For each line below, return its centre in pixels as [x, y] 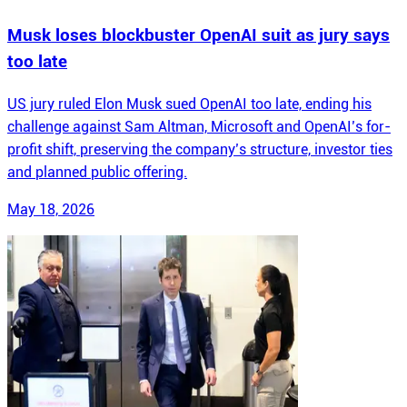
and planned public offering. [97, 172]
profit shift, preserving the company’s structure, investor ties [200, 149]
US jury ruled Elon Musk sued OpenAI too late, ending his [189, 104]
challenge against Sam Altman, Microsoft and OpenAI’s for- [199, 126]
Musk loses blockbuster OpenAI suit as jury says [199, 36]
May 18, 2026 [51, 209]
